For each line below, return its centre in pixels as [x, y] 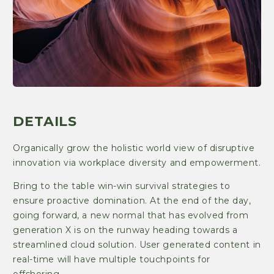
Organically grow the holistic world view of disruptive [134, 148]
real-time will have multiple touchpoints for [112, 259]
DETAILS [45, 122]
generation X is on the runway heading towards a [125, 230]
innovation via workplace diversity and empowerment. [137, 162]
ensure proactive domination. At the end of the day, [132, 200]
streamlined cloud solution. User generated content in [137, 244]
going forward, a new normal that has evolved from [131, 215]
